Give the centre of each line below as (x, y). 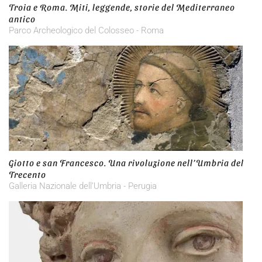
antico (22, 18)
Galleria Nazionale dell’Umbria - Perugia (83, 186)
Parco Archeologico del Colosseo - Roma (86, 30)
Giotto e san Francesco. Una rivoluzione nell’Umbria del (126, 162)
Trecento (27, 174)
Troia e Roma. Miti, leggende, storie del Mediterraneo (122, 7)
